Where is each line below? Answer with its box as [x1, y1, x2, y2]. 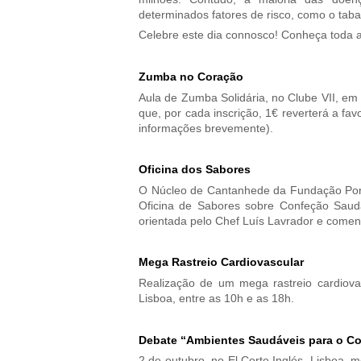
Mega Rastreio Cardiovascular [139, 256, 304, 269]
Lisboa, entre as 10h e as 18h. [139, 293, 294, 305]
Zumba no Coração [139, 70, 243, 83]
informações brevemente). [139, 122, 273, 135]
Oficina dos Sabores [139, 164, 251, 176]
